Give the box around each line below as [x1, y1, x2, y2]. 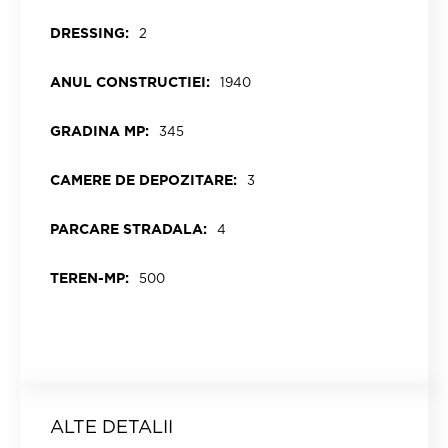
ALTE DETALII [50, 416, 173, 437]
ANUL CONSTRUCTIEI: [50, 74, 210, 90]
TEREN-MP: [50, 270, 129, 286]
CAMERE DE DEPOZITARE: [50, 172, 237, 188]
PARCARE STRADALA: [50, 221, 207, 237]
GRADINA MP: [50, 123, 149, 139]
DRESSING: [50, 25, 129, 41]
